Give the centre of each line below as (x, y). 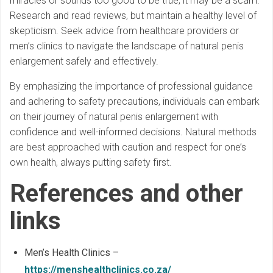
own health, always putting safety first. (91, 163)
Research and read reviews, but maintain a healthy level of (133, 16)
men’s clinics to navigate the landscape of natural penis (127, 46)
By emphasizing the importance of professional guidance (131, 87)
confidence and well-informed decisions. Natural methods (133, 132)
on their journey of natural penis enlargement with (114, 117)
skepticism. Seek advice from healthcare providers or (124, 31)
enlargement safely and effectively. (84, 62)
